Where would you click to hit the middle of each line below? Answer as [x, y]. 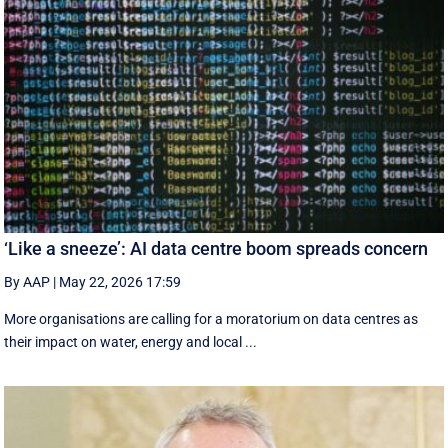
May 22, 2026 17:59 [120, 282]
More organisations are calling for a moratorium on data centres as [211, 319]
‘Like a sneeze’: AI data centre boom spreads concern [216, 249]
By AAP [27, 282]
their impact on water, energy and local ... [131, 342]
